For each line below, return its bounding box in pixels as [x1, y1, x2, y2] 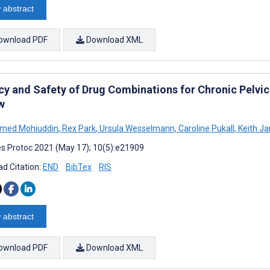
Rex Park [60, 123, 96, 133]
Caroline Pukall [177, 123, 234, 133]
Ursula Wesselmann [98, 123, 175, 133]
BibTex [66, 162, 92, 172]
